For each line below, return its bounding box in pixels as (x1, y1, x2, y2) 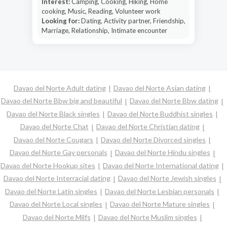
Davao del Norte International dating (103, 161, 219, 170)
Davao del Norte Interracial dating (3, 174, 110, 183)
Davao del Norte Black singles (7, 109, 100, 118)
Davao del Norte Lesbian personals (105, 186, 214, 196)
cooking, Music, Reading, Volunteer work (41, 7, 161, 15)
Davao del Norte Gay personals (9, 148, 107, 157)
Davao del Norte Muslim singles (98, 212, 197, 221)
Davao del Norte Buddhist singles (107, 109, 213, 118)
